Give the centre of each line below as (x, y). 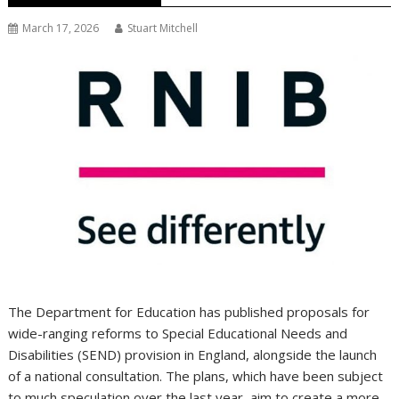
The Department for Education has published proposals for (189, 312)
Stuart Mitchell (163, 28)
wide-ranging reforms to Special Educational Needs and (178, 334)
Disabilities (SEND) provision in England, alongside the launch (193, 355)
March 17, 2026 (61, 28)
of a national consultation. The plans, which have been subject (196, 376)
